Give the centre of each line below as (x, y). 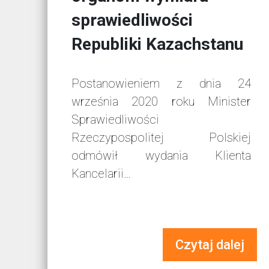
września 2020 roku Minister (161, 102)
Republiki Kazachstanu (158, 44)
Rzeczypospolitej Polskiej (161, 138)
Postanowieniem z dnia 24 (161, 84)
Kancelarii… (101, 174)
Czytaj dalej (210, 245)
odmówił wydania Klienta (161, 156)
